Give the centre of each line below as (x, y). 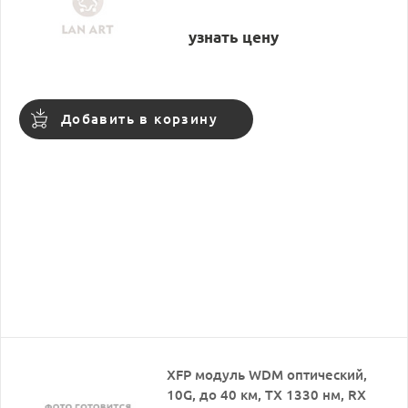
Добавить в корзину (139, 118)
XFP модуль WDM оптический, (267, 374)
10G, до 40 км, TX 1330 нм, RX (267, 394)
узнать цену (234, 36)
